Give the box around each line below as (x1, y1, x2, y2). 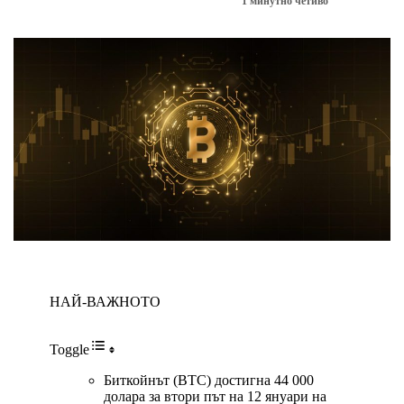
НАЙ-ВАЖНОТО (50, 294, 161, 310)
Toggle (50, 342, 89, 358)
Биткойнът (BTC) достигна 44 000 (104, 372, 314, 389)
